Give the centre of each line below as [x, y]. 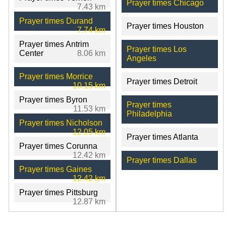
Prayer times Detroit [162, 81]
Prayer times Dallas [161, 160]
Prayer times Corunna [58, 146]
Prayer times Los [156, 49]
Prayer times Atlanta [162, 137]
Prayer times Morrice [56, 76]
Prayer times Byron [53, 99]
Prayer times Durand [56, 21]
